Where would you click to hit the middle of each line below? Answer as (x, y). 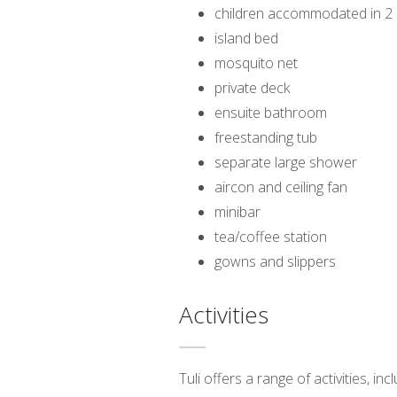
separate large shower (286, 163)
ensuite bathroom (271, 113)
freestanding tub (266, 138)
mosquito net (256, 63)
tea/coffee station (271, 237)
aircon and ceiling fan (281, 187)
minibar (237, 212)
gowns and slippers (275, 262)
